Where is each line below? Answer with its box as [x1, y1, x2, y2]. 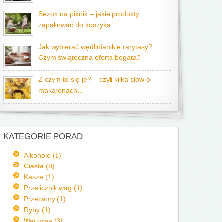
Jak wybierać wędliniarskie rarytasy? [38, 43, 152, 51]
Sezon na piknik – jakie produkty [38, 10, 139, 18]
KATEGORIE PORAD [3, 132, 83, 141]
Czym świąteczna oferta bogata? [38, 54, 141, 61]
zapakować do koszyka [38, 21, 111, 29]
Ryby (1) [23, 206, 51, 214]
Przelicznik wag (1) [23, 184, 83, 192]
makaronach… [38, 87, 84, 94]
